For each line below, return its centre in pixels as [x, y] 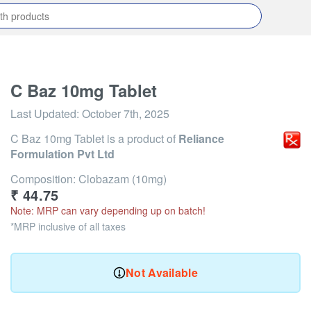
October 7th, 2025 [126, 114]
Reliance [201, 138]
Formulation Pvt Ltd [62, 154]
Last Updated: [46, 114]
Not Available [162, 272]
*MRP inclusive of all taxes [68, 226]
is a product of [141, 138]
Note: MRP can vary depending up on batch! [108, 210]
